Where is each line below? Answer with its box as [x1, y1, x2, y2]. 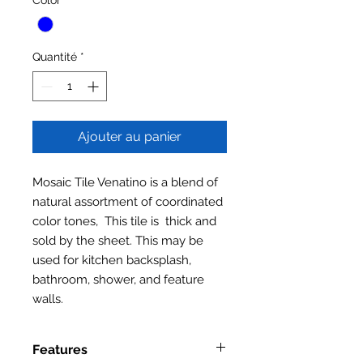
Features [32, 341, 88, 357]
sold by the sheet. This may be [32, 233, 203, 248]
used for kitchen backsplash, [32, 252, 191, 267]
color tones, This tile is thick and [32, 213, 216, 228]
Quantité [32, 49, 77, 63]
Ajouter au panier [78, 128, 181, 144]
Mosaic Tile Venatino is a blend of [32, 174, 218, 190]
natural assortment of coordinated [32, 194, 223, 209]
